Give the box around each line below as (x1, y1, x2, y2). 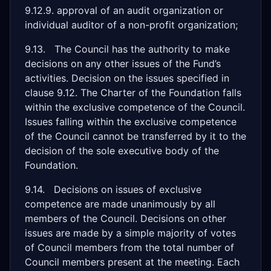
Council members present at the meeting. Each (25, 256, 240, 268)
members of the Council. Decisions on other (25, 212, 226, 224)
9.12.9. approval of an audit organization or (25, 4, 223, 16)
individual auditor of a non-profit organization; (25, 19, 238, 31)
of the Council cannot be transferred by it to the (25, 130, 246, 142)
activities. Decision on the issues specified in (25, 72, 229, 84)
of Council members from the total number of (25, 241, 234, 253)
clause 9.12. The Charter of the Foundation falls (25, 87, 241, 99)
